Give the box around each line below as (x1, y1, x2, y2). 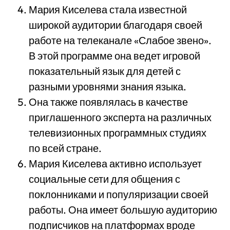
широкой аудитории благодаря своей (29, 18, 202, 31)
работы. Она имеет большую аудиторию (29, 203, 217, 216)
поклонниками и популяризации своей (29, 188, 208, 201)
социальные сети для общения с (29, 172, 180, 185)
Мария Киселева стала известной (29, 3, 187, 16)
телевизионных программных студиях (29, 126, 206, 139)
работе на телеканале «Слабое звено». (29, 34, 212, 47)
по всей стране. (29, 142, 102, 155)
